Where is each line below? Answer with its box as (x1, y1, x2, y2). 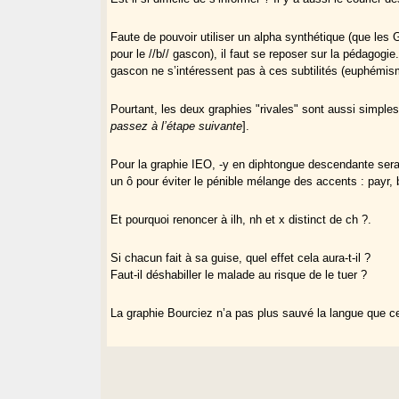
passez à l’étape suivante (110, 118, 243, 133)
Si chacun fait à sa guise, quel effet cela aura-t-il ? (110, 250, 371, 265)
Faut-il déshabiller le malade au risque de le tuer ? (110, 267, 368, 281)
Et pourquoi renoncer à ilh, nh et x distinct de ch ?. (110, 212, 372, 226)
